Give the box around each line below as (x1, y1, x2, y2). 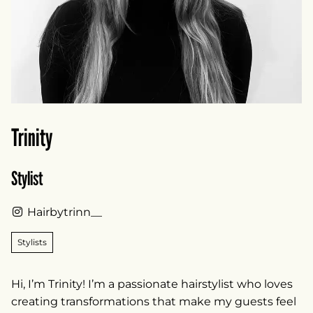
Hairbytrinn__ (27, 205, 102, 219)
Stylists (17, 237, 47, 248)
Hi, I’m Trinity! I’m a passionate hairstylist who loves (11, 277, 293, 291)
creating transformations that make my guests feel (11, 295, 296, 309)
